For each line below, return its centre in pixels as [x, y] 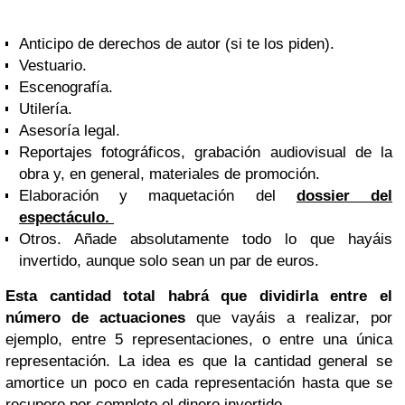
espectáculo [62, 217]
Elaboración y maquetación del [158, 195]
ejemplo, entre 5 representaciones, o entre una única [199, 339]
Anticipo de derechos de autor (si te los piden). [179, 43]
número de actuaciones [95, 317]
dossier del [344, 195]
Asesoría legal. [70, 130]
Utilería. [46, 108]
